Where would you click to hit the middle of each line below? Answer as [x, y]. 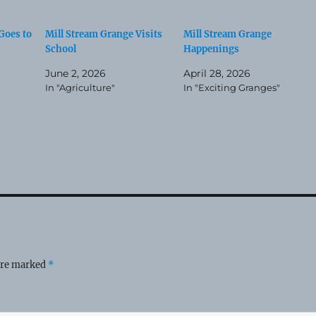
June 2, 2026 [76, 73]
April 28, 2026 [217, 73]
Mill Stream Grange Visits [104, 34]
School [61, 49]
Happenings [211, 49]
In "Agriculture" [80, 87]
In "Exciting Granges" [231, 87]
